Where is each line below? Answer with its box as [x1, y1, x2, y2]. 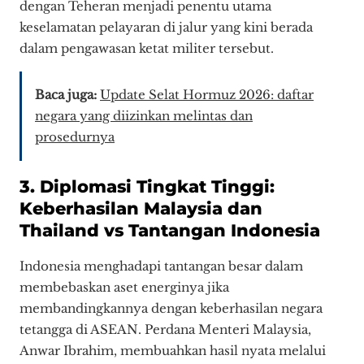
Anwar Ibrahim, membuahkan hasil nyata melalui [19, 342, 326, 358]
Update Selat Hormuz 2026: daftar [100, 87, 314, 103]
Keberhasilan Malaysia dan [19, 197, 262, 219]
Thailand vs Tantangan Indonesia [19, 219, 320, 240]
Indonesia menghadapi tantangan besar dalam [19, 258, 303, 274]
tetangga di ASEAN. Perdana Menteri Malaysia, [19, 321, 311, 337]
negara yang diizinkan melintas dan [35, 108, 253, 124]
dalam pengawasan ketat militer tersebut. [19, 41, 274, 57]
